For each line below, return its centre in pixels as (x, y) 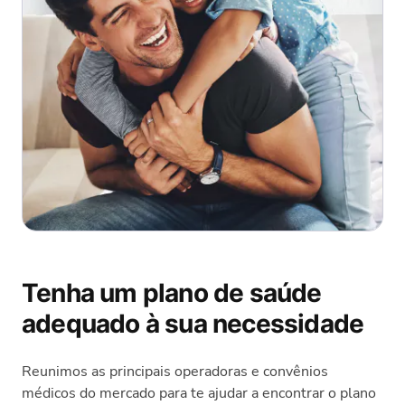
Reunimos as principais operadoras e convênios (175, 371)
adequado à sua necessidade (193, 323)
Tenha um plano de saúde (172, 292)
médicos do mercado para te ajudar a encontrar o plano (199, 393)
